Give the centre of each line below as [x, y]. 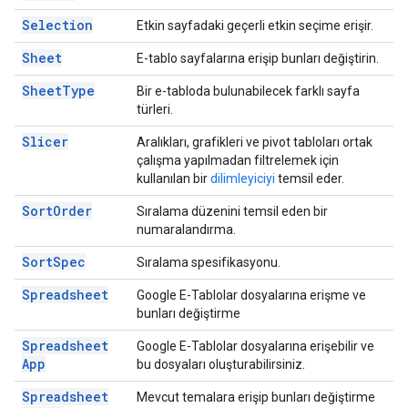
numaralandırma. [186, 229]
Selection [57, 25]
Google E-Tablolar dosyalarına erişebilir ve [255, 346]
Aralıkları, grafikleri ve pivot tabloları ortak [255, 142]
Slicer [45, 142]
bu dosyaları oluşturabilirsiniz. [221, 364]
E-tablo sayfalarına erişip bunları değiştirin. [258, 58]
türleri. [155, 109]
